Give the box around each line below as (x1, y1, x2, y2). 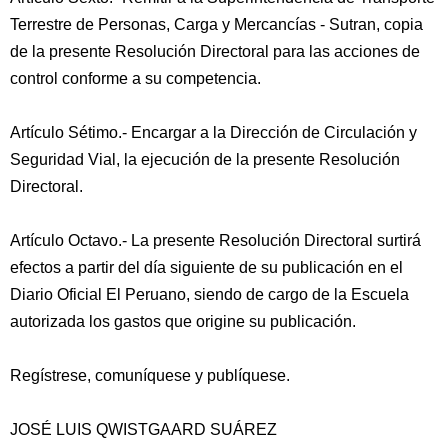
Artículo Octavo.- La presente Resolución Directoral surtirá (10, 232, 421, 249)
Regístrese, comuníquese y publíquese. (10, 367, 290, 384)
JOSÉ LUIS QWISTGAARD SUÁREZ (10, 421, 277, 438)
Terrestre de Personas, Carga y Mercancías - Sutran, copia (10, 16, 423, 33)
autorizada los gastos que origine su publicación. (10, 313, 356, 330)
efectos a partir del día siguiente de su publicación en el (10, 259, 403, 276)
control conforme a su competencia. (10, 70, 261, 87)
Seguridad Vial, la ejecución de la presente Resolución (10, 151, 400, 168)
